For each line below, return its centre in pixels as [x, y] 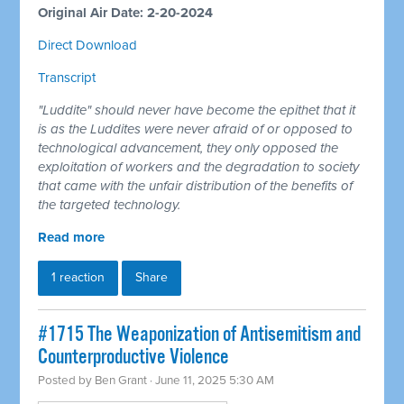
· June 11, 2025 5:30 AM [211, 381]
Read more [72, 238]
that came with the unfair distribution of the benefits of [196, 186]
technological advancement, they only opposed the [188, 148]
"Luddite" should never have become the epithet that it [197, 110]
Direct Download [88, 46]
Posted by [67, 381]
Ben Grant [121, 381]
